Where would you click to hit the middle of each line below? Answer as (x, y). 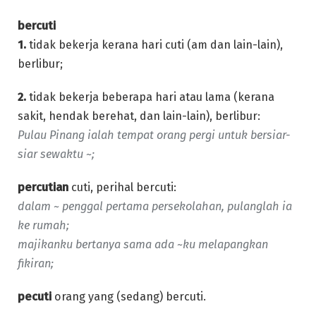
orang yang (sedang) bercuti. (129, 296)
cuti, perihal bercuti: (122, 187)
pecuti (35, 296)
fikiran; (36, 263)
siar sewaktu (50, 154)
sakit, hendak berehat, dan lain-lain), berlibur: (139, 116)
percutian (43, 187)
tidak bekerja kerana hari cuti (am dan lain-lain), (154, 44)
